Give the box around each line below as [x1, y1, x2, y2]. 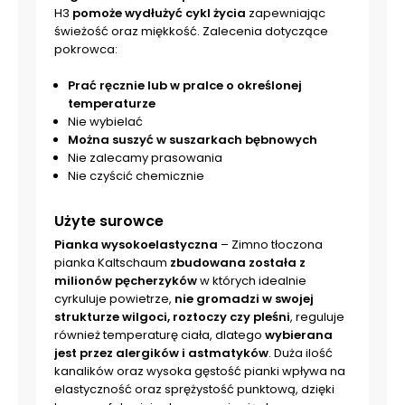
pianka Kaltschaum [54, 254, 167, 271]
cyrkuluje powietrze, [54, 290, 174, 307]
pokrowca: [54, 41, 118, 58]
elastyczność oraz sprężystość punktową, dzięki [54, 381, 334, 398]
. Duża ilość [268, 344, 333, 362]
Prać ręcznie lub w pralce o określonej [68, 77, 302, 94]
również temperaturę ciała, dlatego [54, 326, 265, 344]
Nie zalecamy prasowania [68, 149, 222, 166]
